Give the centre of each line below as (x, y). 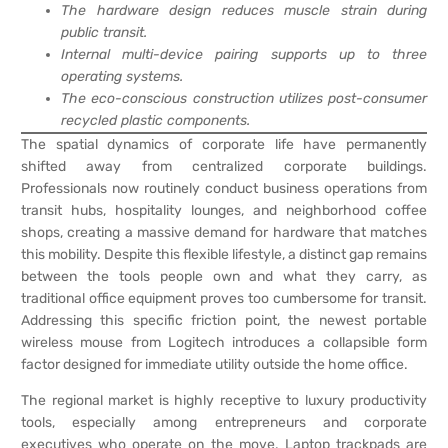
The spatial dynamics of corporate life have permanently (224, 145)
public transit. (104, 33)
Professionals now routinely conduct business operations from (224, 189)
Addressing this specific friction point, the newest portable (224, 321)
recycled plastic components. (155, 121)
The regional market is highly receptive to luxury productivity (224, 401)
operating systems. (122, 77)
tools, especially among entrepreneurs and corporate (224, 423)
